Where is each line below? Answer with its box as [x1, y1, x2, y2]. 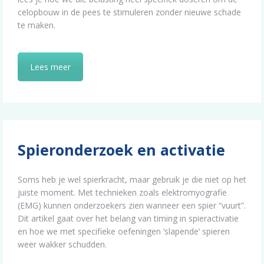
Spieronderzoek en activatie [18, 140, 225, 160]
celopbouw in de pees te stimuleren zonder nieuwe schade [18, 6, 241, 18]
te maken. [18, 19, 55, 31]
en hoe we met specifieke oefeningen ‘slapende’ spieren [18, 226, 230, 237]
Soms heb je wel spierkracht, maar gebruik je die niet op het [18, 174, 246, 186]
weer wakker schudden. [18, 239, 107, 250]
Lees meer [30, 61, 71, 72]
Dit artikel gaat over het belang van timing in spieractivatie [18, 213, 239, 225]
